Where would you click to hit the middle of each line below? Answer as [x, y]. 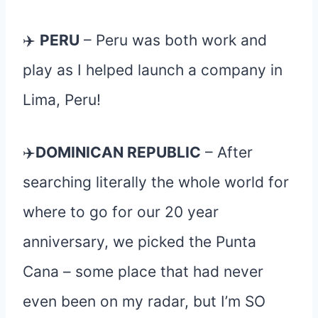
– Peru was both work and [173, 40]
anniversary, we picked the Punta [139, 241]
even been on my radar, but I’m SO [144, 301]
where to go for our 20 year [121, 212]
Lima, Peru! [62, 99]
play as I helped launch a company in [153, 70]
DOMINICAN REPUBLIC [118, 152]
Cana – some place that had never [143, 271]
